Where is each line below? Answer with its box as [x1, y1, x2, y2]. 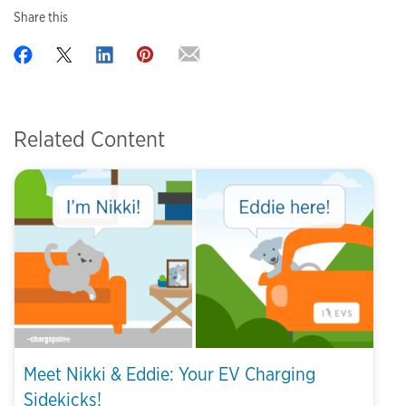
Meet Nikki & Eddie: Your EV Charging [24, 363, 315, 386]
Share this [14, 10, 68, 25]
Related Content [14, 126, 165, 153]
